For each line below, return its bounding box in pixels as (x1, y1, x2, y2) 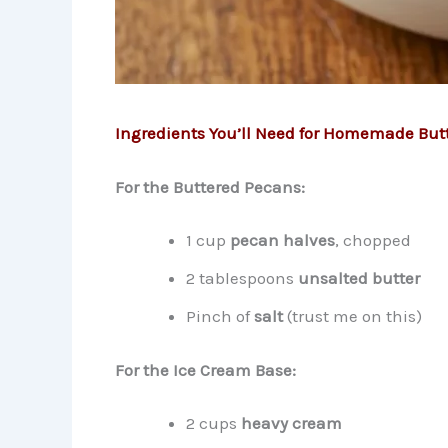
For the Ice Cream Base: (114, 359, 296, 380)
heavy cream (240, 413, 342, 434)
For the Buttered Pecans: (114, 176, 305, 197)
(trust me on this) (282, 306, 422, 327)
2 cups (185, 413, 241, 434)
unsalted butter (297, 268, 420, 289)
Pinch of (185, 306, 254, 327)
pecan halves (229, 230, 335, 251)
